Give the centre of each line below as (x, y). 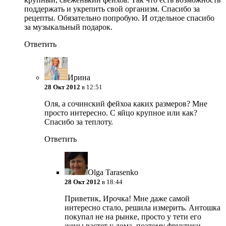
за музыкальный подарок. (68, 27)
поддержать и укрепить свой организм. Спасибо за (112, 9)
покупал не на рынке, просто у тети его (133, 217)
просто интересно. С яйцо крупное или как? (121, 113)
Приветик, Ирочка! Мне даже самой (127, 199)
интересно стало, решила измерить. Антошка (143, 208)
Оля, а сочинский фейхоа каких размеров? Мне (126, 104)
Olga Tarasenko (113, 173)
